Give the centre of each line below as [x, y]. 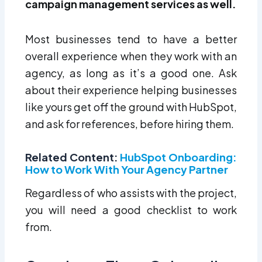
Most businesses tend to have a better [131, 39]
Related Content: [73, 157]
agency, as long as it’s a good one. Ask [131, 73]
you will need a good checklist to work [131, 209]
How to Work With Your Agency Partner [126, 169]
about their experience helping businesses [131, 90]
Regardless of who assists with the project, [131, 192]
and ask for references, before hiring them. [130, 124]
